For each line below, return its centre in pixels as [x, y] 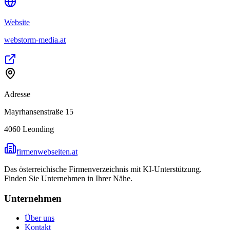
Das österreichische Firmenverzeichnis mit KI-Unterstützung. [103, 169]
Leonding [38, 129]
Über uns [40, 218]
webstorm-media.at [35, 40]
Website [17, 22]
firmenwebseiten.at [47, 151]
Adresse [17, 94]
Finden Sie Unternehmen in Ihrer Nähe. [68, 178]
